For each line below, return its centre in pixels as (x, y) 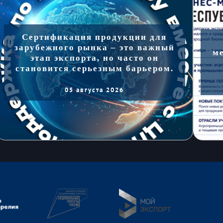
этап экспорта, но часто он (94, 58)
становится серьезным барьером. (94, 68)
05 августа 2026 (95, 90)
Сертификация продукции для (95, 37)
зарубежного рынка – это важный (94, 47)
